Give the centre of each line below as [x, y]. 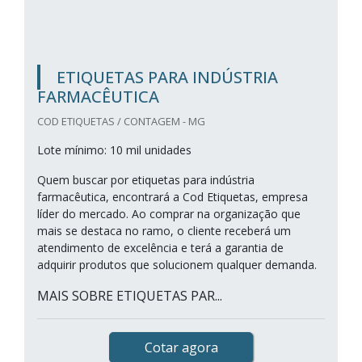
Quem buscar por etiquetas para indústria [146, 180]
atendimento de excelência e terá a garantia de [160, 248]
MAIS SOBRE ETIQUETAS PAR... [130, 296]
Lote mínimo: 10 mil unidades [114, 150]
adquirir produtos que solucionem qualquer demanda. [177, 265]
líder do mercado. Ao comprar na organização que [169, 214]
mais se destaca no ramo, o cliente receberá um [164, 231]
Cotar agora [181, 347]
